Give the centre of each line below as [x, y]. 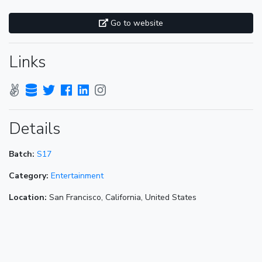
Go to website [135, 23]
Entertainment [77, 176]
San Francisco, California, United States [122, 198]
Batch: [22, 154]
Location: [28, 198]
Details [35, 129]
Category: [29, 176]
